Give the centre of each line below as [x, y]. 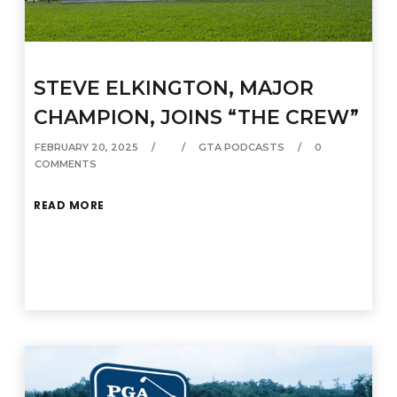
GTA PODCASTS [242, 147]
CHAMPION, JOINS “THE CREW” [197, 117]
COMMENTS [66, 163]
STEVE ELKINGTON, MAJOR [174, 88]
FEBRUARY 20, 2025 [87, 147]
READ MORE [69, 205]
